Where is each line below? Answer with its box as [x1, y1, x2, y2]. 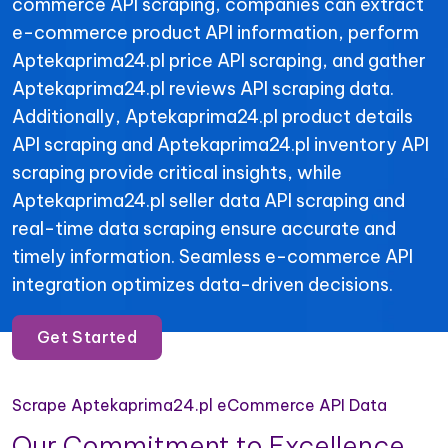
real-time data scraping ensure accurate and [12, 216, 396, 240]
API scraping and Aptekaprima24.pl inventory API [12, 132, 429, 156]
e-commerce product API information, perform [12, 20, 419, 44]
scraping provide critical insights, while [12, 160, 342, 184]
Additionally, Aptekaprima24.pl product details [12, 104, 413, 128]
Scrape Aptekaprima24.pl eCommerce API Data [12, 395, 387, 415]
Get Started [36, 327, 138, 347]
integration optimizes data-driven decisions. [12, 272, 393, 296]
